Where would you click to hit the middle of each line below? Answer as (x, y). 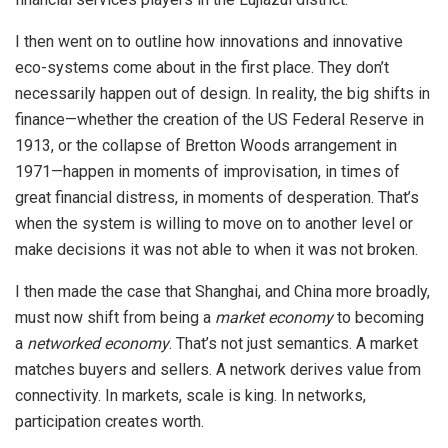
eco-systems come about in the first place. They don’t (202, 68)
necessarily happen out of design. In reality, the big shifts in (222, 94)
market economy (274, 318)
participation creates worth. (109, 422)
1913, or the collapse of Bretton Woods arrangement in (206, 146)
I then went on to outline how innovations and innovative (209, 42)
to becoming (378, 318)
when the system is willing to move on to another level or (214, 224)
